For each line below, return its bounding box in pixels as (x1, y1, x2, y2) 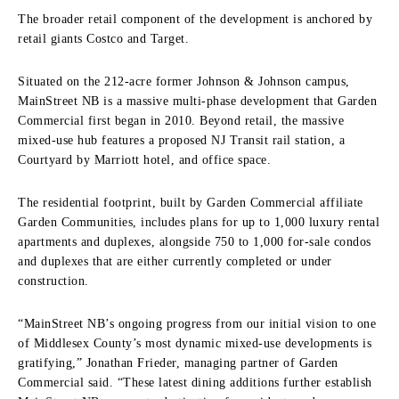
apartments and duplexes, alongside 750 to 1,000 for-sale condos (18, 234, 371, 248)
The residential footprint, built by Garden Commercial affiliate (18, 195, 363, 209)
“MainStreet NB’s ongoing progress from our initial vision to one (18, 316, 376, 330)
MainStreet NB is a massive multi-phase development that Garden (18, 94, 377, 108)
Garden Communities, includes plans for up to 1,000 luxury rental (18, 215, 379, 229)
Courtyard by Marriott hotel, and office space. (18, 152, 271, 167)
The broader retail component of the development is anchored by (18, 12, 372, 26)
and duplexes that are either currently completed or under (18, 254, 332, 268)
